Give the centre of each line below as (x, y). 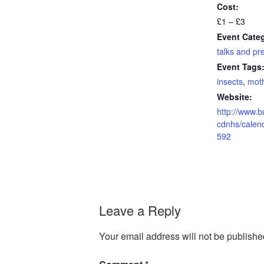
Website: (235, 97)
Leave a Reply (140, 210)
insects (230, 81)
